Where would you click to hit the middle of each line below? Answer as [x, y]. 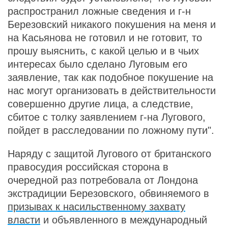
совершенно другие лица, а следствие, [101, 104]
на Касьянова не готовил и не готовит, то [105, 38]
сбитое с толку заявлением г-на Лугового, [107, 117]
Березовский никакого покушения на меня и [112, 24]
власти [24, 220]
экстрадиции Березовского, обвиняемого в [108, 193]
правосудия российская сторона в [88, 167]
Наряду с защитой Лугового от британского [109, 154]
